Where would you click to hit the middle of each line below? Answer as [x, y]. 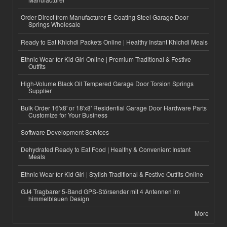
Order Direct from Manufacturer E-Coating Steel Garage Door [105, 17]
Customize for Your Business [68, 115]
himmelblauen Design [59, 198]
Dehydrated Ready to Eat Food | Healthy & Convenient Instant [106, 149]
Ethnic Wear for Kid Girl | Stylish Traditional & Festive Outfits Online [112, 174]
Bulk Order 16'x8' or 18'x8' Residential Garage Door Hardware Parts [114, 108]
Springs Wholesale [54, 24]
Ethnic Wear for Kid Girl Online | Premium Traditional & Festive [106, 59]
